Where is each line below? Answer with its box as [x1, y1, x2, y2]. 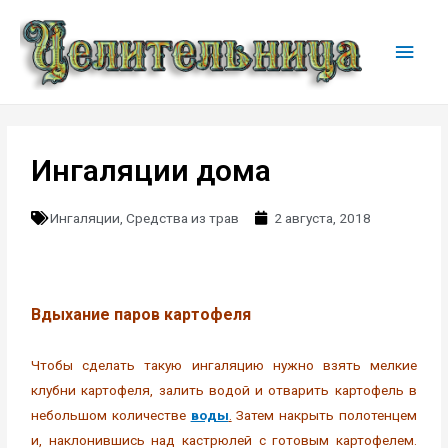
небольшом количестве [31, 407, 191, 424]
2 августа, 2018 [274, 210, 372, 227]
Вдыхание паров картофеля [31, 305, 252, 325]
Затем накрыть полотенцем [231, 407, 417, 424]
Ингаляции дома [31, 153, 272, 189]
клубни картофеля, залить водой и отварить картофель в [31, 382, 417, 399]
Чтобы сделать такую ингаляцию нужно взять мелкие [31, 357, 417, 374]
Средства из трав [126, 210, 240, 227]
